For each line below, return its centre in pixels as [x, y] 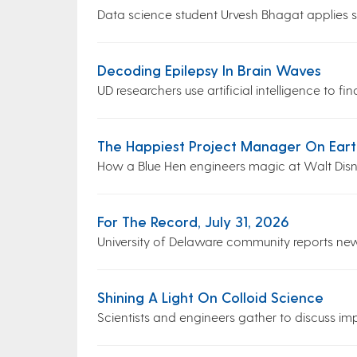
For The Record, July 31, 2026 [193, 221]
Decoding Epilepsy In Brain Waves [209, 70]
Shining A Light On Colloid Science [210, 297]
